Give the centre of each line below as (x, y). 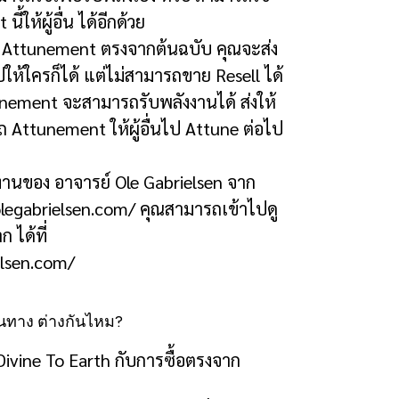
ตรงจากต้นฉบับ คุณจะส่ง (189, 48)
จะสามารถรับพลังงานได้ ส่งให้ (169, 101)
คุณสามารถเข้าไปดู (207, 208)
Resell (238, 74)
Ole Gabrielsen (171, 181)
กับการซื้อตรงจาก (178, 359)
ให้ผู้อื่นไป (146, 128)
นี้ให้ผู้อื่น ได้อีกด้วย (78, 21)
